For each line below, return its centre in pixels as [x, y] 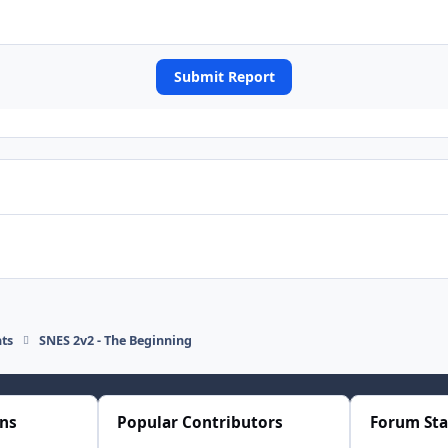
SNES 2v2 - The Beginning [116, 340]
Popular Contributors [200, 423]
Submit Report [224, 76]
